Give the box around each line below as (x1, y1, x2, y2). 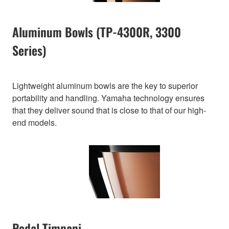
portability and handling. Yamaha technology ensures (12, 92, 204, 104)
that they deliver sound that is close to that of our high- (12, 104, 206, 117)
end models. (12, 117, 57, 129)
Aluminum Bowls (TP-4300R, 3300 (12, 22, 181, 41)
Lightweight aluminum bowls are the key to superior (12, 80, 198, 92)
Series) (12, 41, 47, 60)
